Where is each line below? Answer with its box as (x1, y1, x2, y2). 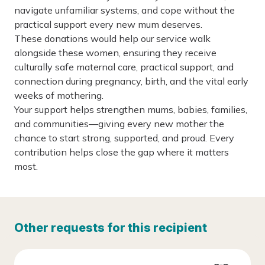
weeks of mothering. (14, 89, 104, 101)
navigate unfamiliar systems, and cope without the (14, 4, 235, 16)
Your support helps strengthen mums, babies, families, (14, 104, 247, 115)
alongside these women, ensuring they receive (14, 47, 216, 59)
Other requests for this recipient (14, 221, 207, 235)
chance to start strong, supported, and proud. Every (14, 132, 234, 144)
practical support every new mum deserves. (14, 18, 202, 30)
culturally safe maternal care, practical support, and (14, 61, 234, 73)
